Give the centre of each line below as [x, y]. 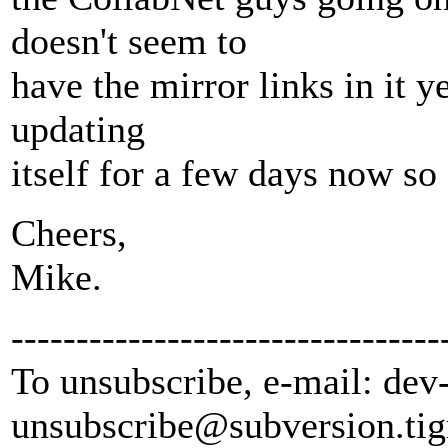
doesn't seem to [129, 41]
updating [78, 129]
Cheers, [69, 233]
